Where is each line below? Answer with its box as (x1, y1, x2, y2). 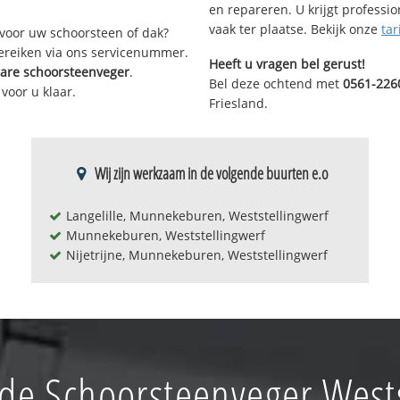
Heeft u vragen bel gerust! (209, 55, 365, 73)
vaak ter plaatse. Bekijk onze (209, 21, 381, 38)
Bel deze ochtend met (209, 75, 343, 93)
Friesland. (209, 95, 268, 112)
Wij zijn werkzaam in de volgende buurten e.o (95, 162, 328, 184)
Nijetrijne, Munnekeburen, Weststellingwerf (66, 246, 328, 263)
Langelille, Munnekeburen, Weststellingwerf (66, 206, 329, 224)
